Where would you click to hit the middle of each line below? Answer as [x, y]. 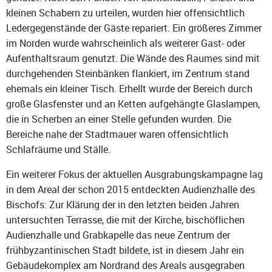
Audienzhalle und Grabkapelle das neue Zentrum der [118, 235]
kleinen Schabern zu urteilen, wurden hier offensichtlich [125, 13]
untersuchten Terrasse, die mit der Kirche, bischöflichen [125, 220]
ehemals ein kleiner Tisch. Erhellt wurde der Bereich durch [129, 89]
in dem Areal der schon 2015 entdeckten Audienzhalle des [131, 190]
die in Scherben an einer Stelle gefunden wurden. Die [119, 119]
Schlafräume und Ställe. [58, 150]
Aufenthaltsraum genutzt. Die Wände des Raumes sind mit [133, 59]
